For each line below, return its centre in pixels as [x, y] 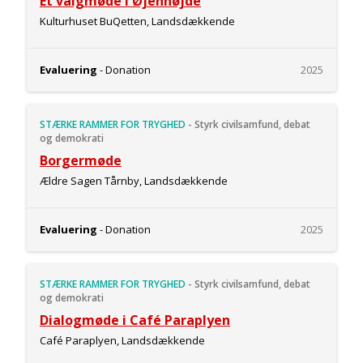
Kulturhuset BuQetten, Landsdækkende [137, 21]
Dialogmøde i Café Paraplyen [135, 320]
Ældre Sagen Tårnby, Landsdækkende [134, 181]
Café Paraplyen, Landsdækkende [122, 340]
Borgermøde [81, 160]
